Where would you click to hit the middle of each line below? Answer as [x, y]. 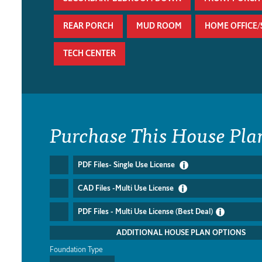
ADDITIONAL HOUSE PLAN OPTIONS [181, 233]
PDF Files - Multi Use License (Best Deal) [145, 212]
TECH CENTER [89, 54]
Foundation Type [76, 250]
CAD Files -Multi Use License [127, 188]
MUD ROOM [159, 26]
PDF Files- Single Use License [127, 165]
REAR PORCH [88, 26]
